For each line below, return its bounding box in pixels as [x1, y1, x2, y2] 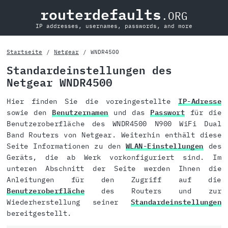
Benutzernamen [52, 108, 108, 118]
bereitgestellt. [7, 209, 72, 218]
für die [185, 108, 221, 118]
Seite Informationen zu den [7, 141, 126, 151]
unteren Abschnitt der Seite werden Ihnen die [7, 164, 221, 174]
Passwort [150, 108, 185, 118]
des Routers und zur [84, 186, 221, 196]
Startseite [7, 48, 42, 55]
